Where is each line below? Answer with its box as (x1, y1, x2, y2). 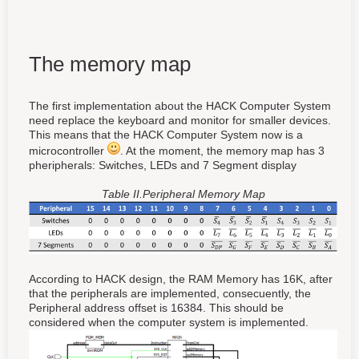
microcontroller (29, 143, 107, 157)
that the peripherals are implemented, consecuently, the (29, 286, 311, 300)
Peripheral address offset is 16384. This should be (29, 301, 284, 314)
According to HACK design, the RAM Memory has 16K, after (29, 272, 333, 285)
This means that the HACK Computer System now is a (29, 127, 303, 141)
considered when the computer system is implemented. (29, 315, 309, 329)
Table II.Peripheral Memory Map (101, 187, 265, 200)
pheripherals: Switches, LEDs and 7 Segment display (29, 158, 296, 171)
